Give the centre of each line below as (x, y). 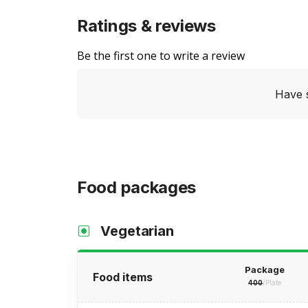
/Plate (272, 283)
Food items (123, 277)
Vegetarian (137, 231)
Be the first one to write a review (161, 56)
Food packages (137, 187)
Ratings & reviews (146, 26)
